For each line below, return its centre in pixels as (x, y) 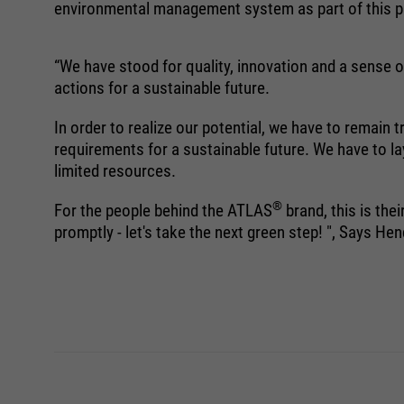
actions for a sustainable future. (162, 88)
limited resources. (115, 171)
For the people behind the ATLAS (163, 211)
